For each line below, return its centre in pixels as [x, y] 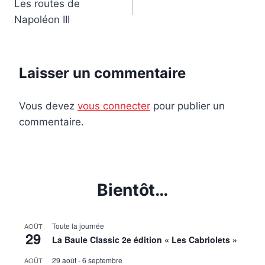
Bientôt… [132, 190]
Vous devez [48, 106]
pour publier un [188, 106]
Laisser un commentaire [102, 73]
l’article [43, 36]
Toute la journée [78, 226]
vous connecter [114, 106]
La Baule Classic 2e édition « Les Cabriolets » [145, 240]
